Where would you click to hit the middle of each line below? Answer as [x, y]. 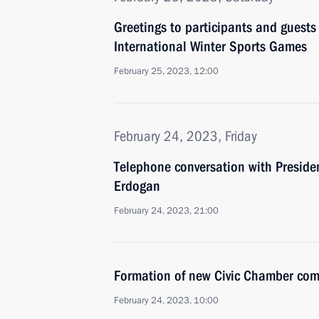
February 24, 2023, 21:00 [166, 211]
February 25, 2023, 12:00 [166, 71]
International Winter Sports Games [210, 46]
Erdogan [137, 186]
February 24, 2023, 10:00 [166, 300]
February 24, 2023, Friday [185, 136]
